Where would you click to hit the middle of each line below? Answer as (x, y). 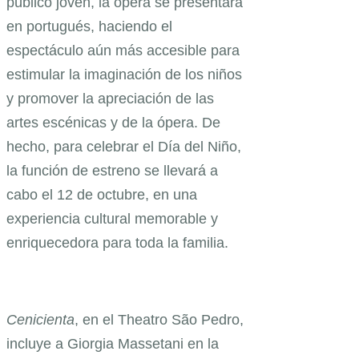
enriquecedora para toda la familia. (117, 243)
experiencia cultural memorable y (112, 219)
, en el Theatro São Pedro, (159, 320)
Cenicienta (40, 320)
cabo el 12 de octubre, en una (102, 195)
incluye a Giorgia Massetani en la (113, 344)
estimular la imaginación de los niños (124, 75)
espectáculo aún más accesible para (123, 51)
